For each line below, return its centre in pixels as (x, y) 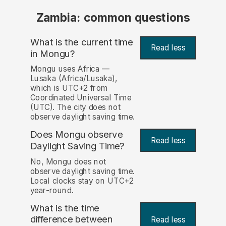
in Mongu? (52, 53)
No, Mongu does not (68, 161)
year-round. (52, 190)
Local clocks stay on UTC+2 (82, 181)
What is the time (65, 208)
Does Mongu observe (76, 135)
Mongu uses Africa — (70, 69)
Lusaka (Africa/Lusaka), (74, 79)
